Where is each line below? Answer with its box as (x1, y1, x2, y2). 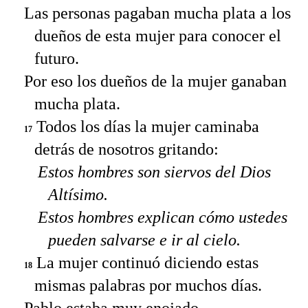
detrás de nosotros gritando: (34, 140, 219, 159)
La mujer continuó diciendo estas (32, 254, 258, 272)
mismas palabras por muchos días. (34, 276, 262, 295)
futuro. (34, 49, 79, 68)
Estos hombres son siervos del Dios (38, 163, 271, 181)
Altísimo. (48, 186, 108, 204)
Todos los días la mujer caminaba (32, 118, 259, 136)
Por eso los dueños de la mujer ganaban (24, 72, 287, 91)
